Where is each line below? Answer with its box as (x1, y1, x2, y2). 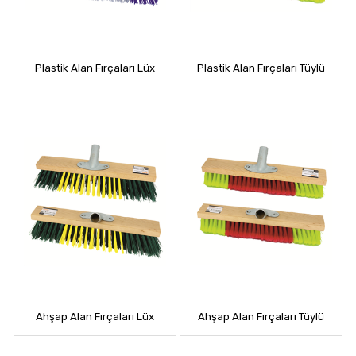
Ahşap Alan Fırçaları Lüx (36, 311, 154, 323)
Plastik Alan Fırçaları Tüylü (197, 62, 325, 75)
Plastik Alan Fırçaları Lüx (35, 62, 155, 75)
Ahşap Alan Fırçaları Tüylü (198, 311, 324, 323)
